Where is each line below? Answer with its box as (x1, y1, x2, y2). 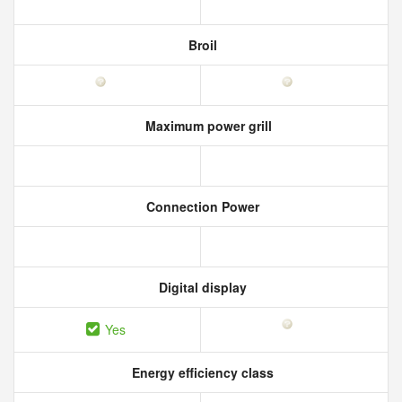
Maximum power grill (141, 117, 272, 135)
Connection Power (143, 197, 259, 215)
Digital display (155, 278, 247, 296)
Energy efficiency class (128, 363, 274, 381)
